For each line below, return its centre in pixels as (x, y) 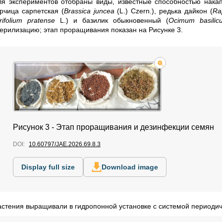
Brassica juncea (89, 11)
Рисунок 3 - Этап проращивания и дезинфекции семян (113, 127)
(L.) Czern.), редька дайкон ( (163, 11)
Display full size (48, 167)
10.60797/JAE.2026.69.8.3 (65, 144)
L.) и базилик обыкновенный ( (111, 21)
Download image (130, 167)
